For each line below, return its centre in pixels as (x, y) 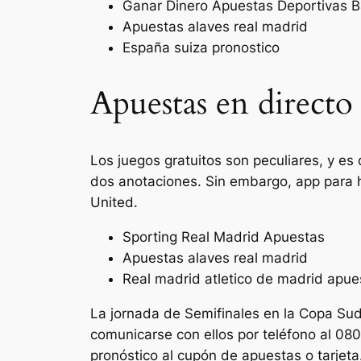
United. (114, 203)
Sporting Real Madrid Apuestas (224, 237)
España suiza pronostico (201, 48)
